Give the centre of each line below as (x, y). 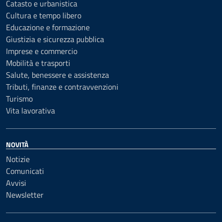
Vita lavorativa (30, 111)
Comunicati (25, 171)
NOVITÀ (17, 144)
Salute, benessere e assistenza (57, 75)
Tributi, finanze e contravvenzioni (62, 87)
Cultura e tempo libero (44, 15)
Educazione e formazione (48, 27)
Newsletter (25, 195)
